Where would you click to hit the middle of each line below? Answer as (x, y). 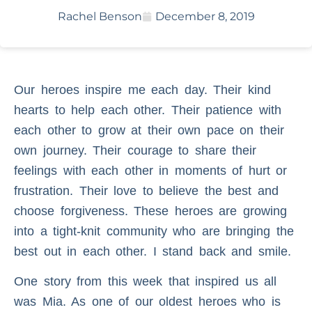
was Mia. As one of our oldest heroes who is (147, 302)
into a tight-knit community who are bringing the (154, 231)
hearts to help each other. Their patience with (148, 110)
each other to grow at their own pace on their (149, 130)
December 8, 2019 (205, 16)
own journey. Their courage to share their (135, 150)
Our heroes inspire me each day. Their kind (142, 89)
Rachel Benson (100, 16)
